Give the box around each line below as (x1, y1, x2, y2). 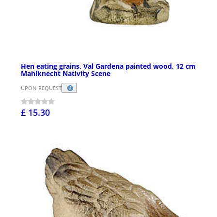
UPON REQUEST (21, 84, 62, 92)
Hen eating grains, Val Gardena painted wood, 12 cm (21, 62, 196, 71)
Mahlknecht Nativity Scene (21, 69, 110, 78)
